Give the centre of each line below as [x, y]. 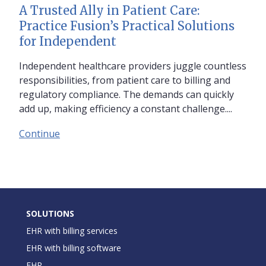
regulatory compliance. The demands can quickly [126, 94]
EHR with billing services [72, 230]
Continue [39, 133]
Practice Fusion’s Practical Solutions [127, 26]
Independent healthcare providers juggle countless [133, 66]
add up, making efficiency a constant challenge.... [126, 108]
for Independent [68, 41]
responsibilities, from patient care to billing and [125, 80]
